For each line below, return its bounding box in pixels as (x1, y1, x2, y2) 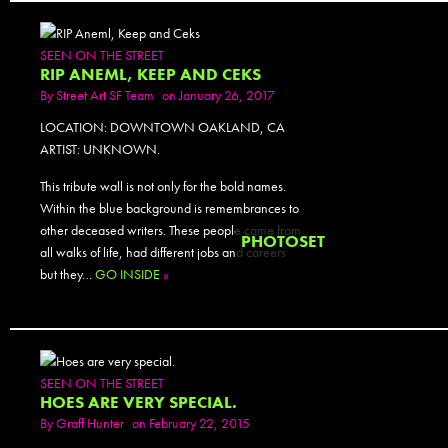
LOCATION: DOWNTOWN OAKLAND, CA (40, 118, 285, 136)
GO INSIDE (95, 265, 163, 283)
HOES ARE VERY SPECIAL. (40, 391, 237, 413)
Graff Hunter (56, 413, 124, 432)
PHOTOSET (240, 231, 325, 252)
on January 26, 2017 (162, 86, 275, 104)
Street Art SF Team (56, 86, 154, 104)
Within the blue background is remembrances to (40, 199, 299, 217)
